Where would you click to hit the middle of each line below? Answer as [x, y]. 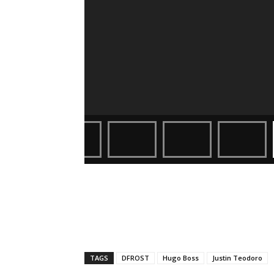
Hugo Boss [181, 258]
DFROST [135, 258]
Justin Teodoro [237, 258]
